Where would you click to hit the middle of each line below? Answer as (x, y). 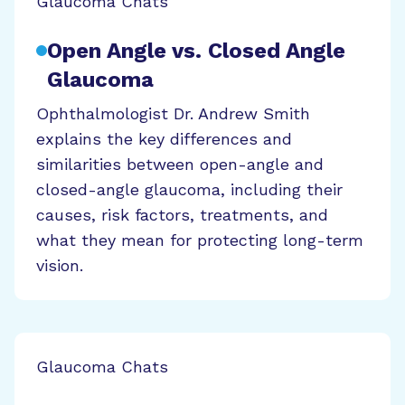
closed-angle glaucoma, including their (189, 189)
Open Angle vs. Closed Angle (196, 51)
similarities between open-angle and (180, 164)
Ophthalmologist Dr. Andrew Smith (173, 113)
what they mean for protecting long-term (200, 240)
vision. (60, 265)
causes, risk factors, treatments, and (182, 215)
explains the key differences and (164, 139)
